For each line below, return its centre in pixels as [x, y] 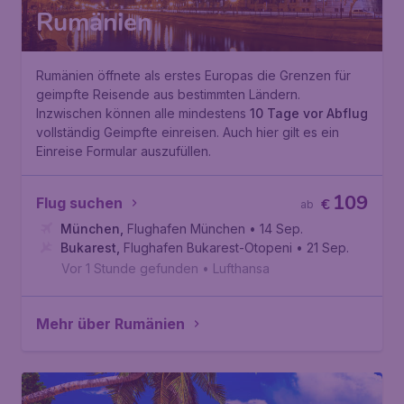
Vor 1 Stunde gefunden [130, 268]
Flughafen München [186, 229]
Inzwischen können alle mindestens [143, 113]
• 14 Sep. [276, 229]
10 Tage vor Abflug [309, 113]
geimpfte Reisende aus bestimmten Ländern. [168, 94]
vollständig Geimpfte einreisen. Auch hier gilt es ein [188, 132]
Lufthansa [241, 268]
